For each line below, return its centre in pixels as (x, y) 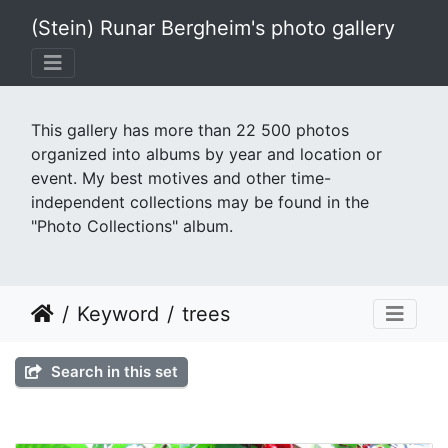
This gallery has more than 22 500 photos (190, 130)
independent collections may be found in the (200, 202)
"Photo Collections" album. (132, 226)
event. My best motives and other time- (181, 178)
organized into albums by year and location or (206, 154)
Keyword (118, 314)
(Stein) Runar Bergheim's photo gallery (213, 28)
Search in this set (112, 371)
